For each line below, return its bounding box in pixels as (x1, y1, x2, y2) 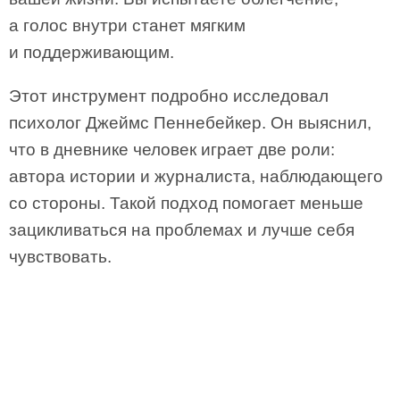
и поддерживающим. (9, 43, 174, 62)
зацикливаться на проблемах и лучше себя (9, 221, 354, 239)
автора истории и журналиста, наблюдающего (9, 167, 383, 186)
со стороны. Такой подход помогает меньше (9, 194, 363, 212)
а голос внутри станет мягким (9, 16, 246, 35)
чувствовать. (9, 247, 112, 266)
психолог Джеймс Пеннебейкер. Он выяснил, (9, 113, 371, 132)
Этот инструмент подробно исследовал (9, 87, 329, 105)
